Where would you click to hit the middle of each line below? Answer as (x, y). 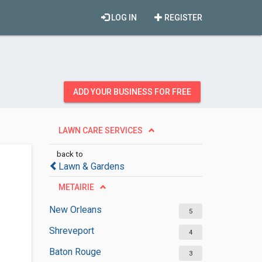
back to (70, 154)
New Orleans (75, 210)
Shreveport (71, 231)
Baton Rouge (75, 252)
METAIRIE (76, 187)
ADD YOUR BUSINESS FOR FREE (132, 92)
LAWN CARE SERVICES (100, 130)
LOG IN (123, 18)
